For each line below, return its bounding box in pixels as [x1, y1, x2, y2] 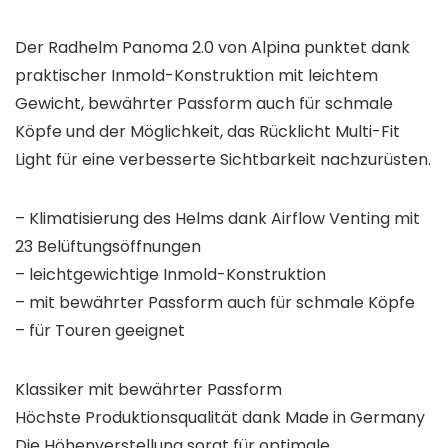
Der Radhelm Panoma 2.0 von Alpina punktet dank [15, 36, 410, 60]
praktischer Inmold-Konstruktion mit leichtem [15, 64, 378, 88]
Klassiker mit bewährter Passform [15, 378, 282, 402]
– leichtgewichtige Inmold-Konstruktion [15, 263, 326, 287]
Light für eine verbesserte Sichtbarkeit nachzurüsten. [15, 148, 431, 172]
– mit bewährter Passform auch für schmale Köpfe [15, 291, 415, 315]
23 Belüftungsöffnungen [15, 235, 201, 259]
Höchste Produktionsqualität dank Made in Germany [15, 406, 425, 430]
